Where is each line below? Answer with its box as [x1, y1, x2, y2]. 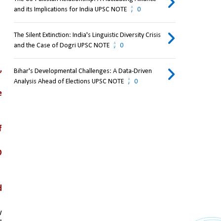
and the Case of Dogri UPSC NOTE [13, 42, 110, 50]
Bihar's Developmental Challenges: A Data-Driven [13, 68, 152, 75]
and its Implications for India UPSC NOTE [13, 6, 127, 14]
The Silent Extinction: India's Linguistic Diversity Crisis [13, 32, 161, 39]
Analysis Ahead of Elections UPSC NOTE [13, 78, 124, 86]
